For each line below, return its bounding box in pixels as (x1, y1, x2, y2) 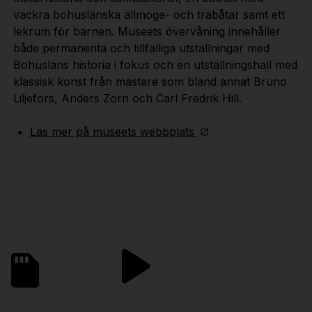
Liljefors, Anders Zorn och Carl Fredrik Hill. (13, 91, 242, 105)
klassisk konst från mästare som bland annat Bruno (13, 74, 287, 88)
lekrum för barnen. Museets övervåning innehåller (13, 24, 281, 38)
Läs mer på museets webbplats (29, 124, 198, 139)
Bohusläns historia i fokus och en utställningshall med (13, 57, 297, 72)
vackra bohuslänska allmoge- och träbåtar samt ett (13, 7, 285, 22)
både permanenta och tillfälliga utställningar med (13, 40, 270, 55)
